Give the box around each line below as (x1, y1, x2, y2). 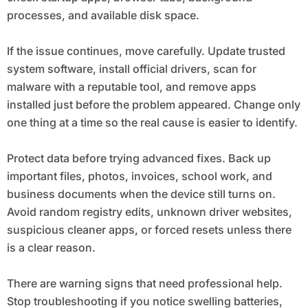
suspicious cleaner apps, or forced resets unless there (6, 222, 291, 236)
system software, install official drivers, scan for (6, 61, 256, 76)
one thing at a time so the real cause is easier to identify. (6, 115, 298, 129)
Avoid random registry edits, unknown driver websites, (6, 204, 292, 219)
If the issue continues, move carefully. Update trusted (6, 43, 285, 58)
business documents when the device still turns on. (6, 186, 276, 201)
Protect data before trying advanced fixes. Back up (6, 151, 271, 165)
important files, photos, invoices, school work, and (6, 168, 272, 183)
